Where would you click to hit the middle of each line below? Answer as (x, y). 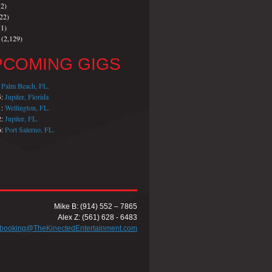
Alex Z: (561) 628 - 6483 (97, 217)
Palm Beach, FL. (25, 86)
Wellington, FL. (27, 107)
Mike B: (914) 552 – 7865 (96, 206)
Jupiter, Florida (27, 97)
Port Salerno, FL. (30, 129)
